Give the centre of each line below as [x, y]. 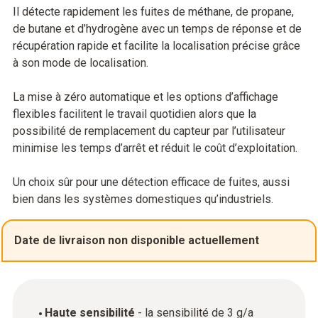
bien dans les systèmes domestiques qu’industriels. [143, 199]
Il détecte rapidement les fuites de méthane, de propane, [153, 12]
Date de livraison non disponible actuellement [137, 240]
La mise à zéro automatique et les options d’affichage [146, 97]
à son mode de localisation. [81, 63]
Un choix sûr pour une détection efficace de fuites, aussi [151, 182]
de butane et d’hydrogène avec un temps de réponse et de [157, 29]
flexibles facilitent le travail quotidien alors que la [135, 114]
